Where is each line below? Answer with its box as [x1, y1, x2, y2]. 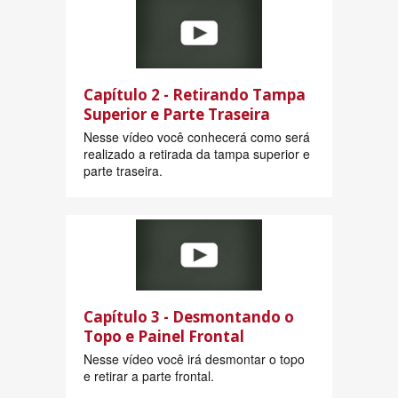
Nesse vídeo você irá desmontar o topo [84, 350, 305, 369]
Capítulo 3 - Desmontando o [84, 306, 294, 328]
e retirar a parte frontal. [84, 367, 214, 386]
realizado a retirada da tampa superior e [84, 145, 310, 163]
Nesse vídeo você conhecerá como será [84, 128, 310, 147]
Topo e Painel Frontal [84, 326, 244, 347]
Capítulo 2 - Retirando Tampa [84, 84, 306, 106]
